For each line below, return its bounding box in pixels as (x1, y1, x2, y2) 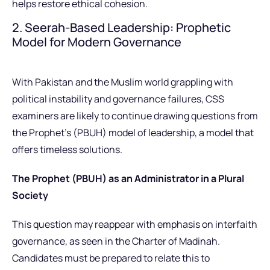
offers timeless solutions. (12, 143, 122, 157)
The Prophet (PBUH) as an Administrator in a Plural (12, 172, 244, 186)
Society (12, 189, 48, 202)
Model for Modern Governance (12, 34, 181, 51)
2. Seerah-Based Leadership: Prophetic (12, 19, 231, 36)
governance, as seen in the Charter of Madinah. (12, 234, 220, 248)
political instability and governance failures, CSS (12, 92, 224, 106)
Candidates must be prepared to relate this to (12, 251, 210, 265)
